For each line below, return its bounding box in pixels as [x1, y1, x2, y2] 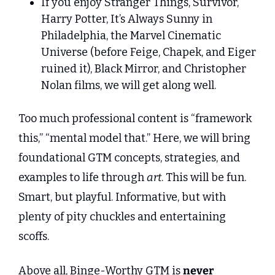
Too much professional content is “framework [18, 112, 252, 126]
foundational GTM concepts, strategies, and [18, 151, 240, 165]
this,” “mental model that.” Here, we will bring [18, 131, 250, 145]
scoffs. [18, 230, 49, 244]
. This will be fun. [161, 171, 246, 185]
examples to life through [18, 171, 147, 185]
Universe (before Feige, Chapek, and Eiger [41, 45, 256, 60]
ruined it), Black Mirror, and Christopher [41, 62, 246, 76]
